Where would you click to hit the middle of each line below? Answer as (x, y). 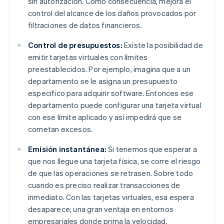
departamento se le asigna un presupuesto (103, 81)
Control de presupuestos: (75, 45)
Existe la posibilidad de (162, 45)
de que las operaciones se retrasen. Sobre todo (111, 173)
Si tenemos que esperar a (152, 149)
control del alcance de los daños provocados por (112, 13)
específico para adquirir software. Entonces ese (111, 93)
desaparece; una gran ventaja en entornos (101, 209)
